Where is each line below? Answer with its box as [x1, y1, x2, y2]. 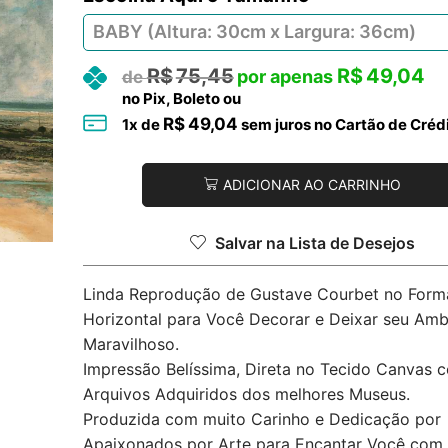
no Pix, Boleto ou [121, 89, 241, 108]
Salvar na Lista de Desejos [214, 233, 415, 253]
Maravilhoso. [82, 333, 179, 354]
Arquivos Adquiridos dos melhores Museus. [82, 383, 410, 404]
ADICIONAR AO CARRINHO [222, 176, 401, 194]
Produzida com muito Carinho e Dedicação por [82, 408, 441, 429]
